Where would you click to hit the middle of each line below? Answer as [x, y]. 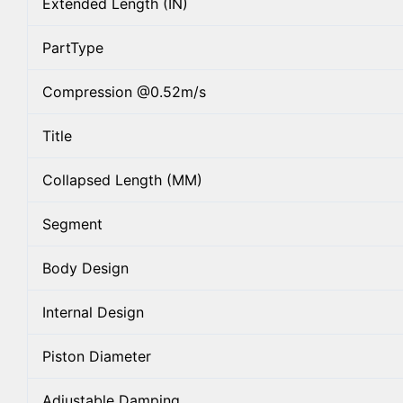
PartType [73, 47]
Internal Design [93, 312]
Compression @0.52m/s [124, 91]
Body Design [85, 268]
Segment [72, 224]
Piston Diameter [97, 356]
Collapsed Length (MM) [122, 179]
